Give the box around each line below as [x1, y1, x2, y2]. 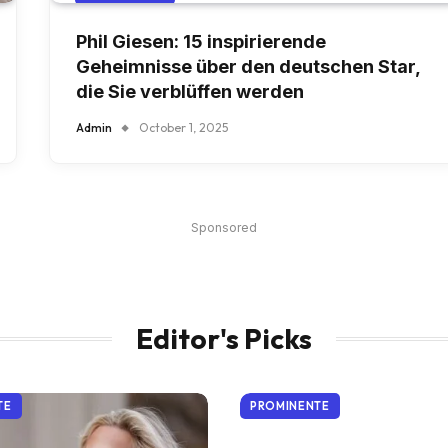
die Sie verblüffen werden [76, 81, 304, 103]
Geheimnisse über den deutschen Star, [76, 56, 421, 78]
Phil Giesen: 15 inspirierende [76, 31, 326, 53]
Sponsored [191, 220, 257, 236]
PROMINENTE [250, 399, 330, 414]
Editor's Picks [136, 321, 312, 357]
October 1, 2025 [139, 120, 228, 136]
